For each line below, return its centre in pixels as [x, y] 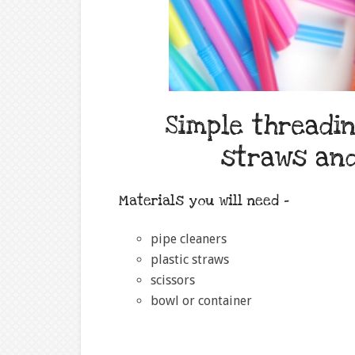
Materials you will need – [206, 201]
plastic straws [190, 260]
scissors [173, 280]
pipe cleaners [189, 239]
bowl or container [201, 301]
